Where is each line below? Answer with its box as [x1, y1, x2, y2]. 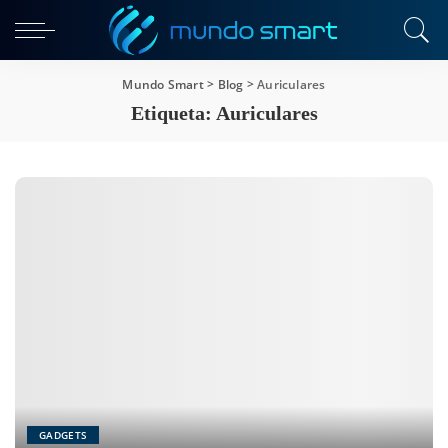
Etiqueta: [130, 102, 216, 124]
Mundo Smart [122, 76, 204, 93]
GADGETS [39, 428, 88, 443]
